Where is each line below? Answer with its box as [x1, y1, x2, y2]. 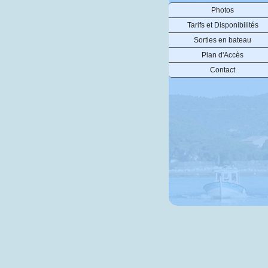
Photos [211, 6, 234, 14]
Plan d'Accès [202, 51, 243, 59]
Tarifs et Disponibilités [187, 21, 258, 29]
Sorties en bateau [194, 36, 251, 44]
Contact [210, 66, 235, 74]
